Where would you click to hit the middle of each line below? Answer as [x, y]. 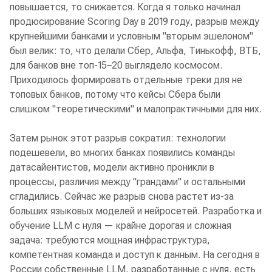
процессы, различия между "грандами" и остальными [127, 182]
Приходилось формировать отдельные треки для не [126, 80]
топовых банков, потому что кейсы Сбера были [115, 95]
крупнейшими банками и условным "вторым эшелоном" [131, 36]
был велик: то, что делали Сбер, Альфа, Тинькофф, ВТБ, [135, 51]
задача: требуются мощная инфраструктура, [110, 240]
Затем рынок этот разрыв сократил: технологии [118, 138]
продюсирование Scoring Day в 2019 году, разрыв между [134, 22]
